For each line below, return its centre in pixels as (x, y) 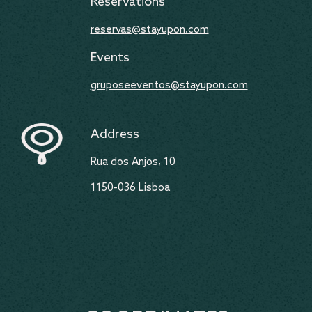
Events (110, 58)
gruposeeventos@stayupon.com (169, 86)
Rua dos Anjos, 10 (133, 162)
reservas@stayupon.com (149, 30)
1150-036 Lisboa (130, 188)
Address (115, 134)
